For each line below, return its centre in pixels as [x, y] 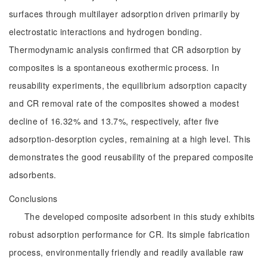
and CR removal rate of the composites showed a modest [124, 103]
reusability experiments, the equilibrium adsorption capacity [128, 85]
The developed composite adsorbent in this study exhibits [140, 216]
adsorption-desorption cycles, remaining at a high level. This [130, 139]
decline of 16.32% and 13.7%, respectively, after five [114, 121]
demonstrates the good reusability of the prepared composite [131, 157]
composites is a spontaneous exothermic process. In [114, 67]
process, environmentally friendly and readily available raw [126, 252]
